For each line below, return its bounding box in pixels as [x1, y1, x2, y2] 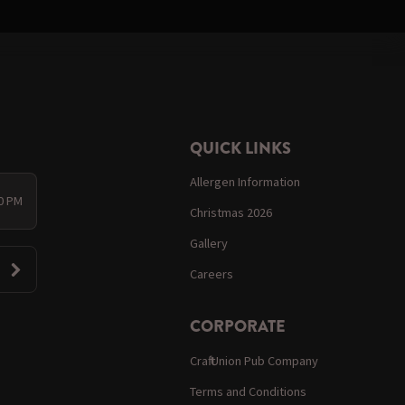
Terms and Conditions [190, 382, 307, 400]
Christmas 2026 [190, 204, 273, 221]
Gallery [190, 235, 229, 252]
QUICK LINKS [190, 136, 292, 160]
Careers [190, 266, 234, 283]
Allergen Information [190, 173, 301, 190]
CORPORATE [190, 315, 287, 339]
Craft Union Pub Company [190, 352, 319, 369]
